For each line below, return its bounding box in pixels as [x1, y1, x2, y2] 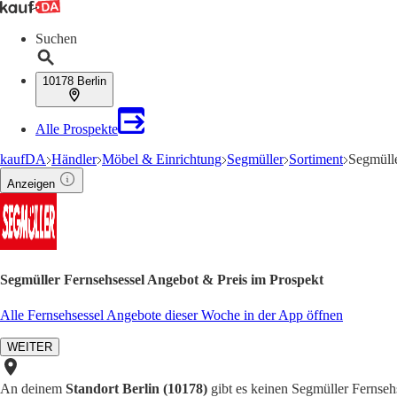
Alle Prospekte [35, 121, 118, 136]
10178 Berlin [43, 74, 106, 88]
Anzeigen [7, 177, 55, 191]
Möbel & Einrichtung [102, 152, 222, 167]
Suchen [35, 31, 77, 46]
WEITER [7, 339, 52, 354]
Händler [51, 152, 97, 167]
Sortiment [289, 152, 343, 167]
